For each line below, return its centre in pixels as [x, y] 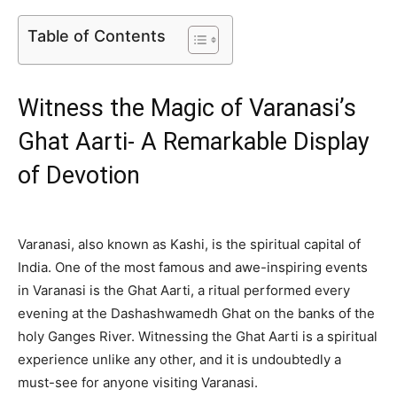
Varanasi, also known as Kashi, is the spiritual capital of [189, 245]
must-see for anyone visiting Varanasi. [138, 383]
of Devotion [79, 176]
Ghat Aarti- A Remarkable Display [194, 142]
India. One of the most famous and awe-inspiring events [193, 268]
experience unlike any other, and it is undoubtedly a [179, 360]
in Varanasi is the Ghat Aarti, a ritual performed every [184, 291]
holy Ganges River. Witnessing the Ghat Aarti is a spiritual [198, 337]
